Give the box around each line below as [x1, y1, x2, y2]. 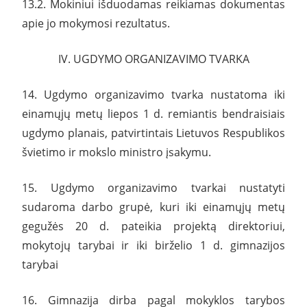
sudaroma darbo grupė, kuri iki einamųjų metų [22, 199, 285, 214]
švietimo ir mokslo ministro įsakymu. [22, 144, 211, 160]
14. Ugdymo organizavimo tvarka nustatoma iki [22, 86, 285, 102]
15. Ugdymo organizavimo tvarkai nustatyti [22, 180, 285, 195]
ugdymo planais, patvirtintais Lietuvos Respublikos [22, 125, 285, 140]
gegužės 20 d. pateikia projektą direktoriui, [22, 218, 285, 234]
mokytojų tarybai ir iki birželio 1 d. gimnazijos [22, 237, 285, 253]
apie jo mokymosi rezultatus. [22, 15, 170, 31]
